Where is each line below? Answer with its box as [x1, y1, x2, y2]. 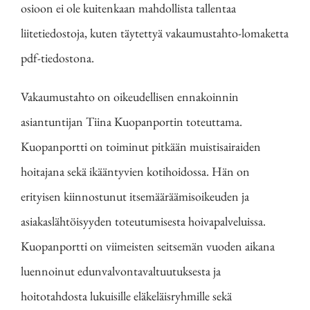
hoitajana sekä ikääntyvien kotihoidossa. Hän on [21, 163, 250, 180]
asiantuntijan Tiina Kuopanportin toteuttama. [21, 113, 242, 130]
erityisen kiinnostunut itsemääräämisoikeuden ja [21, 188, 249, 205]
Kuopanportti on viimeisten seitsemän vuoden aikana [21, 238, 275, 255]
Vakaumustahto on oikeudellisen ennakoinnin [21, 89, 239, 105]
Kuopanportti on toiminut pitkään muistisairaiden [21, 138, 261, 155]
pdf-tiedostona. [21, 50, 94, 66]
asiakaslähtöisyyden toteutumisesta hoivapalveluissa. [21, 213, 266, 230]
